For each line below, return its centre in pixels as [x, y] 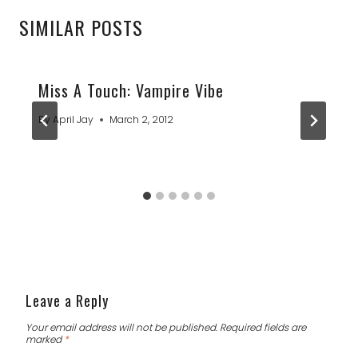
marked [45, 340]
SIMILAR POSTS [81, 28]
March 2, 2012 [142, 120]
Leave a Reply [67, 301]
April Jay [74, 120]
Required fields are [263, 328]
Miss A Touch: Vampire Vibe [131, 91]
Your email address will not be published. [121, 328]
